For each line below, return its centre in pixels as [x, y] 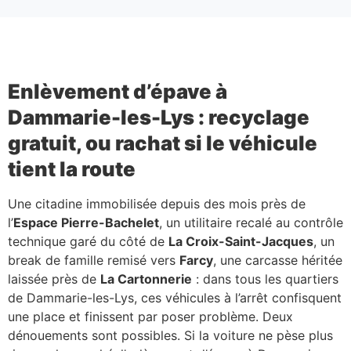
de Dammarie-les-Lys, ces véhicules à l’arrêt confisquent [175, 298]
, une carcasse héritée [278, 261]
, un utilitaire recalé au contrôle [251, 223]
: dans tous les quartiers [265, 279]
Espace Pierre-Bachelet [86, 223]
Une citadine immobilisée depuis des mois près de [157, 204]
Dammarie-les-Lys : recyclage [159, 118]
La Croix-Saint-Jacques [241, 242]
